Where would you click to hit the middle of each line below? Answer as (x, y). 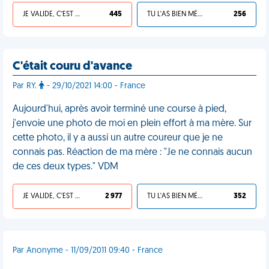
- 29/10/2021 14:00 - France (95, 86)
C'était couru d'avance (72, 67)
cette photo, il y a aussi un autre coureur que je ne (118, 138)
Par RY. (26, 86)
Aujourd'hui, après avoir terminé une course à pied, (119, 109)
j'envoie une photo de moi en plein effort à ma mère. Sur (132, 124)
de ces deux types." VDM (65, 167)
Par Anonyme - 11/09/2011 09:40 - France (88, 251)
